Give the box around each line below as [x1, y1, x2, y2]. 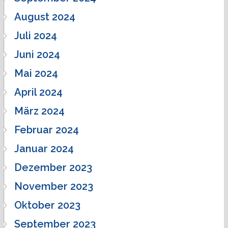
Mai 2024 [14, 67, 58, 79]
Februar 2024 [14, 123, 79, 136]
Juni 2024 [14, 48, 60, 61]
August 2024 [14, 10, 75, 23]
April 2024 [14, 85, 63, 98]
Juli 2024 [14, 29, 57, 42]
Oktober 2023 [14, 198, 80, 211]
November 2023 [14, 180, 93, 192]
